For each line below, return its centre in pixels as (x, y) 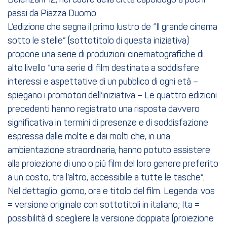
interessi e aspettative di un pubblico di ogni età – (103, 82)
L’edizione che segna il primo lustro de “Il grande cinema (112, 27)
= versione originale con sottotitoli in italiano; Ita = (104, 205)
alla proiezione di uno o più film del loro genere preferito (113, 164)
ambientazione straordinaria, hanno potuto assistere (109, 150)
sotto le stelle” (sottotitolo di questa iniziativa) (98, 41)
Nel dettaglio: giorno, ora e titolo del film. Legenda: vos (111, 192)
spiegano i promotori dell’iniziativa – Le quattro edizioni (112, 96)
